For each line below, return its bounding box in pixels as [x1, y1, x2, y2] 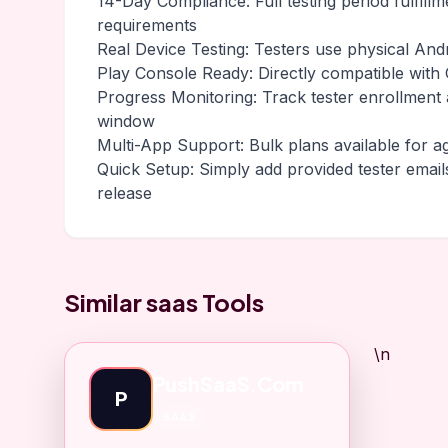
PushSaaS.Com [153, 370, 304, 396]
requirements [97, 15, 197, 35]
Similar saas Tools [64, 287, 264, 317]
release [97, 183, 152, 203]
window [97, 111, 155, 131]
